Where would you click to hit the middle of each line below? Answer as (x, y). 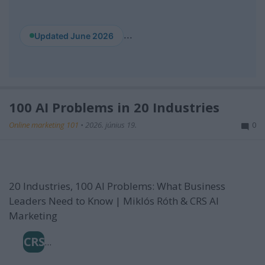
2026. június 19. (111, 125)
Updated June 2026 (74, 35)
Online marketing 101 (45, 125)
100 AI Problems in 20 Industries (114, 107)
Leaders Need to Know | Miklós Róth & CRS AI (114, 201)
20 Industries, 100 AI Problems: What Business (117, 186)
